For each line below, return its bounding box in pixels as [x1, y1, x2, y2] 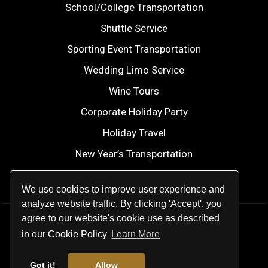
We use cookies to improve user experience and [22, 184, 226, 194]
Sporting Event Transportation [67, 42, 201, 55]
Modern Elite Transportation [89, 223, 214, 235]
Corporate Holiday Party [80, 105, 188, 118]
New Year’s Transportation [75, 147, 193, 160]
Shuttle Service [100, 22, 167, 34]
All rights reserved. [92, 237, 176, 250]
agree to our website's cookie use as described [22, 212, 220, 223]
